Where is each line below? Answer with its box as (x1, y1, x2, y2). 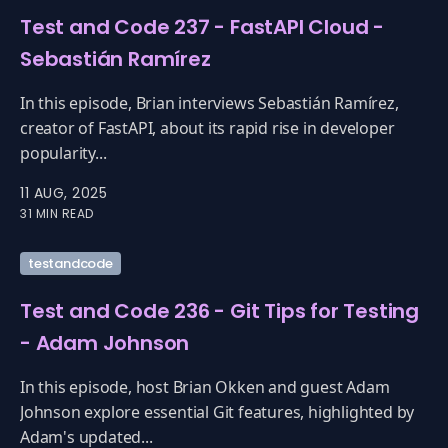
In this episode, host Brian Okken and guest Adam (20, 376, 390, 398)
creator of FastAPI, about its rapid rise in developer (20, 117, 395, 139)
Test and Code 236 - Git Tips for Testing (20, 297, 419, 325)
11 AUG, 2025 (20, 183, 107, 203)
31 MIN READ (20, 205, 94, 222)
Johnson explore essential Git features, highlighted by (20, 401, 415, 423)
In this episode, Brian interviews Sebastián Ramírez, (20, 92, 399, 114)
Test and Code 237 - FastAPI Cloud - (20, 13, 384, 41)
